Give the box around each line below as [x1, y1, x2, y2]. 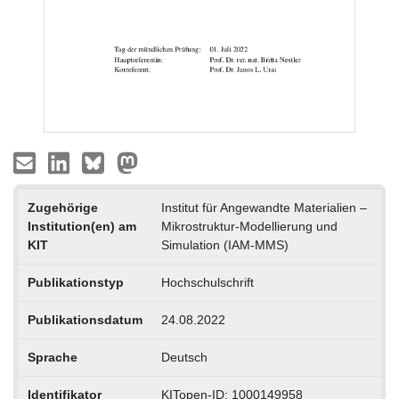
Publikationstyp [27, 275, 124, 290]
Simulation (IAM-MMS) [160, 238, 289, 253]
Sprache [27, 350, 77, 365]
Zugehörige [27, 200, 98, 216]
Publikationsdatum [27, 313, 142, 328]
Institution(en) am [27, 219, 136, 234]
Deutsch [160, 350, 208, 365]
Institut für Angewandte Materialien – [160, 200, 367, 216]
